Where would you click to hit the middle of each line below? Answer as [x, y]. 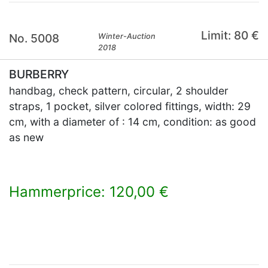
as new [26, 137]
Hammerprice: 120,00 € [89, 192]
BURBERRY [39, 74]
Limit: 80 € [230, 35]
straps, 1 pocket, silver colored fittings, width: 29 [130, 106]
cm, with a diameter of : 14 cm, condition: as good [133, 122]
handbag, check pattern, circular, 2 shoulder [119, 91]
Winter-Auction [127, 36]
